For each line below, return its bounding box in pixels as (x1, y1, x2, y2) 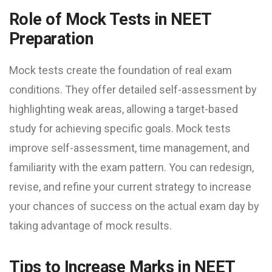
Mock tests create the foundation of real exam (9, 63, 232, 76)
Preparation (9, 29, 93, 49)
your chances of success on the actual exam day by (9, 199, 259, 212)
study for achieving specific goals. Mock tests (9, 121, 231, 135)
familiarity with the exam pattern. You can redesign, (9, 160, 254, 174)
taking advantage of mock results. (9, 219, 172, 232)
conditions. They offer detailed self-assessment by (9, 83, 257, 96)
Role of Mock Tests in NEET (9, 9, 211, 29)
